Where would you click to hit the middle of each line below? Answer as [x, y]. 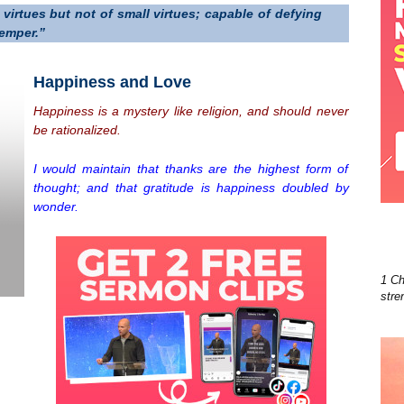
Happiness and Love [112, 82]
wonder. [55, 206]
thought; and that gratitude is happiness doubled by [191, 187]
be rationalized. [77, 129]
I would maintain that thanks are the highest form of [191, 168]
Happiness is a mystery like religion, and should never [191, 110]
